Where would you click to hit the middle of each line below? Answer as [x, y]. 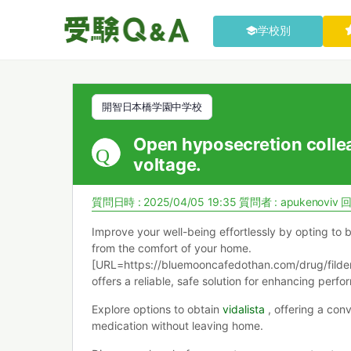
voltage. [168, 165]
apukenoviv [309, 202]
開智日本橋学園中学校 [152, 107]
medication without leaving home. [177, 326]
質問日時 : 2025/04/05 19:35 [166, 202]
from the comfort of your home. [172, 248]
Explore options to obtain [157, 309]
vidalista [244, 309]
